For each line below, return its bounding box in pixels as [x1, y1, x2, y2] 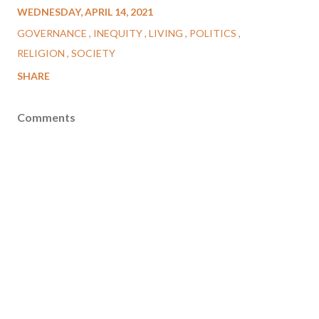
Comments [17, 110, 75, 125]
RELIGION [17, 47, 67, 60]
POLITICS [189, 27, 239, 40]
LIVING [149, 27, 185, 40]
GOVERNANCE [17, 27, 89, 40]
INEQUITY [93, 27, 145, 40]
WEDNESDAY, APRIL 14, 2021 [17, 6, 153, 19]
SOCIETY [71, 47, 115, 60]
